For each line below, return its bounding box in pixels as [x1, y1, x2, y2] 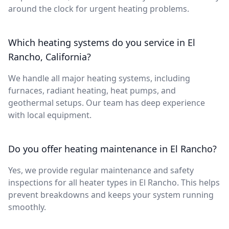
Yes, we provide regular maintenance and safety [8, 164, 194, 176]
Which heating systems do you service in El [8, 36, 195, 49]
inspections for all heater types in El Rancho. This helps [8, 176, 220, 188]
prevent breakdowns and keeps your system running [8, 189, 214, 200]
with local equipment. [8, 109, 91, 121]
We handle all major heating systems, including [8, 72, 190, 84]
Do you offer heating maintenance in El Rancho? [8, 142, 217, 155]
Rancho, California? [8, 50, 91, 63]
